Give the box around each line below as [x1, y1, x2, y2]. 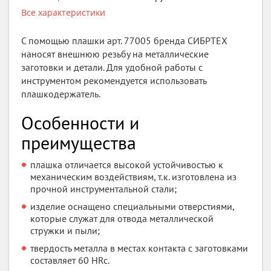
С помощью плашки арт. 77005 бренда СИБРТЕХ [21, 34, 227, 47]
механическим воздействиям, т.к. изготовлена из [30, 171, 237, 183]
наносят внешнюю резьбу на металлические [21, 48, 209, 60]
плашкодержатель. [21, 88, 100, 100]
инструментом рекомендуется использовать [21, 74, 206, 87]
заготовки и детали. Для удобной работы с [21, 61, 203, 73]
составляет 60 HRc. [30, 254, 109, 266]
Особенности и [21, 111, 139, 134]
